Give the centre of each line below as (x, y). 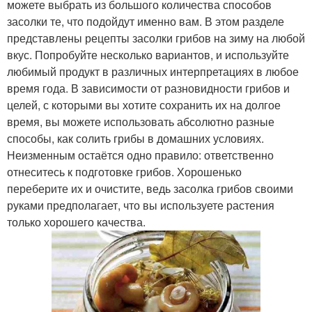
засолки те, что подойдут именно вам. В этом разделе (146, 22)
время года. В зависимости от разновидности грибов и (148, 88)
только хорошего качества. (76, 222)
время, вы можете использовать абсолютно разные (141, 122)
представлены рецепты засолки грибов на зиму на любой (156, 38)
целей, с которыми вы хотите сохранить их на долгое (144, 105)
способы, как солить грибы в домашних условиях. (135, 139)
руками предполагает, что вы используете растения (141, 205)
